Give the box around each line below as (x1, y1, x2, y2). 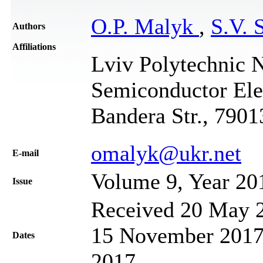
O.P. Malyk (91, 14, 199, 39)
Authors (12, 21, 45, 31)
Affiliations (12, 41, 56, 52)
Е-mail (12, 147, 39, 158)
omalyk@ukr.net (91, 140, 241, 166)
